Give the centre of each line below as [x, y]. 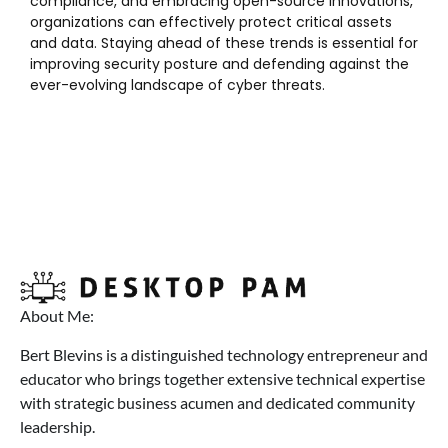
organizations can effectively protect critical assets [211, 22]
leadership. [57, 426]
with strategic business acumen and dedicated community [217, 402]
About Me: [57, 316]
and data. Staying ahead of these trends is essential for [224, 43]
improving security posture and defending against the [219, 64]
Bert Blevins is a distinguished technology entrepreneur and [224, 354]
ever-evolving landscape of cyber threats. [177, 85]
